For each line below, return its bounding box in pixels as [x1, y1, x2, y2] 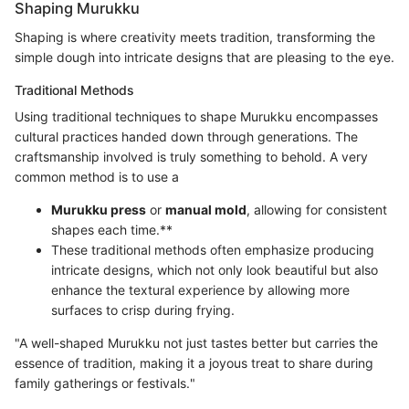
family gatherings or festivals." [15, 374, 195, 391]
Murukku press [51, 201, 146, 217]
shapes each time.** [51, 221, 173, 237]
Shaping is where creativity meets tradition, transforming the [15, 28, 375, 45]
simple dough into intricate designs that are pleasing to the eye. [15, 48, 394, 65]
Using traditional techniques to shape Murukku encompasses [15, 108, 378, 124]
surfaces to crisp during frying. [51, 301, 235, 318]
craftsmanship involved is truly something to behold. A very [15, 148, 368, 164]
